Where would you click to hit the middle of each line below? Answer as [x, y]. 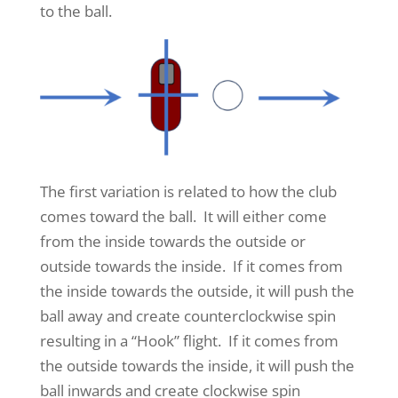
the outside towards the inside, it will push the [197, 365]
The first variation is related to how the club [188, 191]
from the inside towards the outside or [172, 241]
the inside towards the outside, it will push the [197, 291]
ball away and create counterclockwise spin [187, 315]
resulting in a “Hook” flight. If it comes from [189, 340]
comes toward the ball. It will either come [183, 216]
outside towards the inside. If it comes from [191, 266]
